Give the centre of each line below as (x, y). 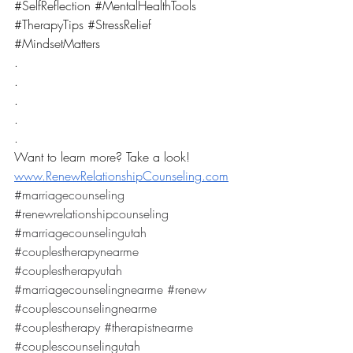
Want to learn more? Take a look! (104, 157)
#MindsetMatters (57, 43)
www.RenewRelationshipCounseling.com (121, 176)
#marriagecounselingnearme (89, 289)
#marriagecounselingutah (80, 232)
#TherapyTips (49, 24)
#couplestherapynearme (76, 251)
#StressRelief (119, 24)
